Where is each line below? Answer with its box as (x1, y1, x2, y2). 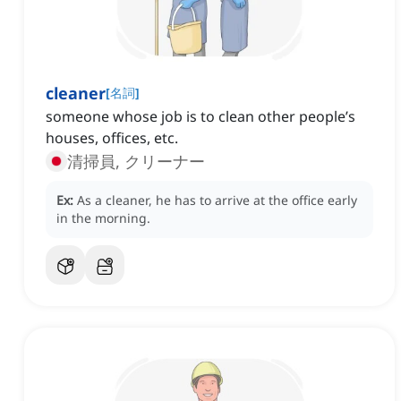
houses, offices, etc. (46, 128, 178, 149)
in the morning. (56, 209, 150, 227)
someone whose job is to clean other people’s (46, 107, 355, 127)
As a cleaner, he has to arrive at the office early (77, 192, 357, 209)
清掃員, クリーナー (67, 150, 205, 173)
